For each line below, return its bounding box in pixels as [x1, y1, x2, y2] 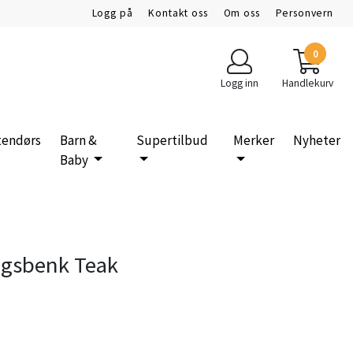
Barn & [60, 131, 98, 149]
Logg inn [220, 76, 258, 90]
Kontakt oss [148, 6, 208, 20]
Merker [232, 131, 274, 149]
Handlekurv [281, 76, 333, 90]
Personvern [275, 6, 333, 20]
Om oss [223, 6, 260, 20]
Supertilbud [136, 131, 208, 149]
